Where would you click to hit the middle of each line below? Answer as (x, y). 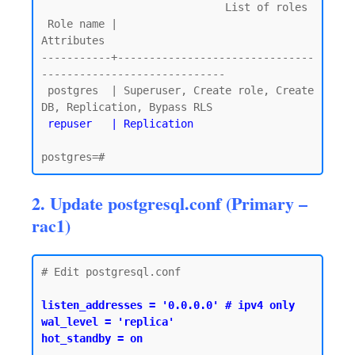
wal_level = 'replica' (108, 322)
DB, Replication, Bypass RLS (127, 107)
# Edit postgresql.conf (111, 272)
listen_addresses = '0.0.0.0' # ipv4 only (168, 305)
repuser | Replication (120, 124)
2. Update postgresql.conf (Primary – (170, 203)
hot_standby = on (92, 338)
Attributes (73, 40)
